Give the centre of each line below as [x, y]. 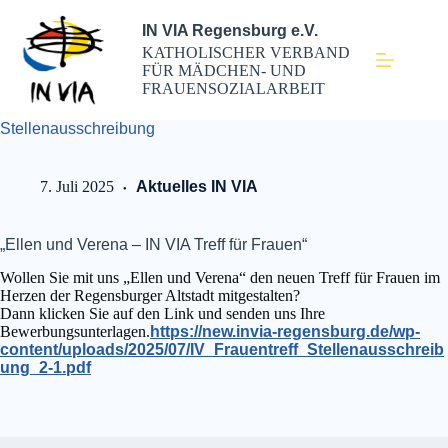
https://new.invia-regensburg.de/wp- [285, 331]
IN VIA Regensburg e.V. [230, 30]
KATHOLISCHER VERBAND [246, 53]
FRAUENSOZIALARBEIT [234, 89]
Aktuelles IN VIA [197, 186]
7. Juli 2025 [77, 186]
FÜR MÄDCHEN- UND [224, 71]
